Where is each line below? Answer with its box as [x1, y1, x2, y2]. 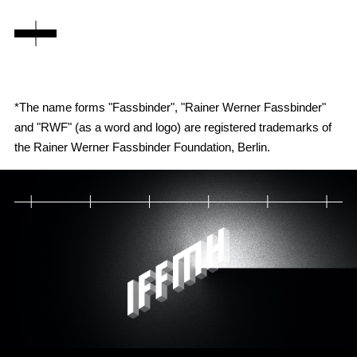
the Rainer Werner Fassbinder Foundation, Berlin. [14, 140, 270, 154]
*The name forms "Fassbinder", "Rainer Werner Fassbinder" [14, 100, 326, 114]
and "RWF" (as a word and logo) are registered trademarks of [14, 120, 331, 134]
